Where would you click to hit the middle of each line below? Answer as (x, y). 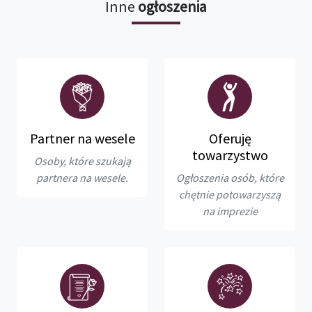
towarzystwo (230, 155)
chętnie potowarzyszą (230, 194)
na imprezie (230, 211)
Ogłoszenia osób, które (230, 177)
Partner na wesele (82, 138)
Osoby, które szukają (82, 161)
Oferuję (230, 138)
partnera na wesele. (82, 177)
